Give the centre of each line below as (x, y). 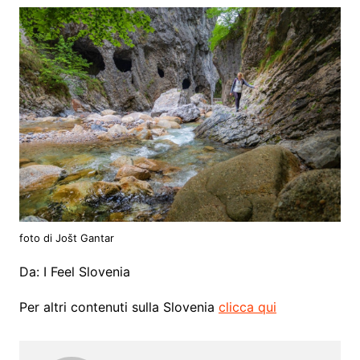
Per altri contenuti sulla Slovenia (119, 307)
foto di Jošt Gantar (66, 237)
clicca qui (247, 307)
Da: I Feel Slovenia (74, 271)
